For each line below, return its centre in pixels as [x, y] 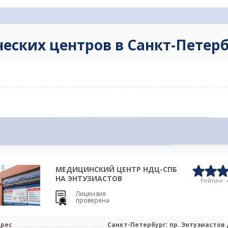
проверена [92, 200]
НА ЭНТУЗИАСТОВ [89, 178]
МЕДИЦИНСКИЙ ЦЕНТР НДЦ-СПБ [116, 169]
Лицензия [91, 193]
